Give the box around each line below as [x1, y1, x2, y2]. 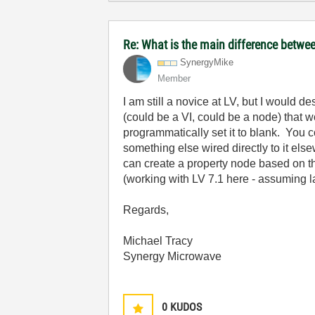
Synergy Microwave [123, 250, 222, 262]
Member [157, 73, 191, 84]
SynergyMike [180, 57, 234, 67]
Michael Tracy [123, 235, 193, 247]
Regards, [123, 204, 169, 216]
